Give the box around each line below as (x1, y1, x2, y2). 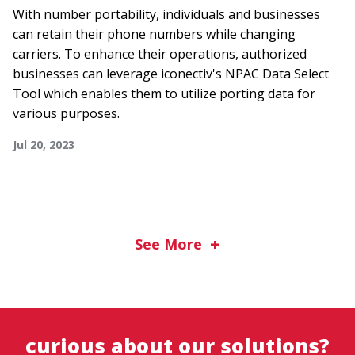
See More (135, 234, 202, 254)
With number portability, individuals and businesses (13, 6, 320, 23)
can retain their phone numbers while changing (13, 25, 296, 43)
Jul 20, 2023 (13, 137, 74, 152)
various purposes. (13, 105, 120, 122)
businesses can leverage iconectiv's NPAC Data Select (13, 65, 329, 82)
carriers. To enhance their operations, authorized (13, 45, 307, 63)
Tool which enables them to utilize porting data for (13, 85, 315, 102)
